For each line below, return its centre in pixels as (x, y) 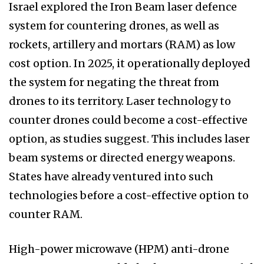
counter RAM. (46, 214)
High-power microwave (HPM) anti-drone (119, 249)
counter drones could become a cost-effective (128, 120)
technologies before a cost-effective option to (129, 196)
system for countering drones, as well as (114, 26)
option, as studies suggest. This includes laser (129, 139)
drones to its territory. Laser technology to (120, 101)
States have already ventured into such (111, 177)
